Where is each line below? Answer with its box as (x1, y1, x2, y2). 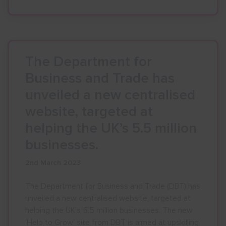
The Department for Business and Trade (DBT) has (25, 181, 200, 191)
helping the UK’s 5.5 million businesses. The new (25, 205, 193, 215)
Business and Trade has (25, 70, 175, 87)
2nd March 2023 (25, 158, 81, 167)
